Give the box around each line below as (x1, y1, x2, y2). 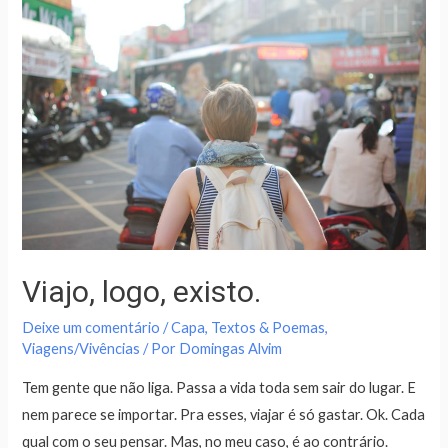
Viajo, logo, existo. (22, 274, 262, 310)
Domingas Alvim (179, 340, 283, 358)
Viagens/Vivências (22, 340, 141, 358)
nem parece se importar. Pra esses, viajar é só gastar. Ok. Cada (22, 405, 426, 423)
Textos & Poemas (211, 319, 326, 337)
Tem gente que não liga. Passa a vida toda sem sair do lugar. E (22, 378, 417, 396)
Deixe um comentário (22, 319, 161, 337)
